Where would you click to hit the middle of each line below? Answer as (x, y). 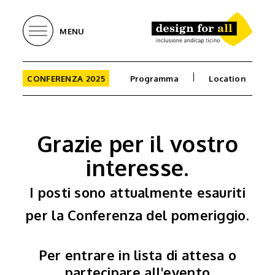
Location (227, 78)
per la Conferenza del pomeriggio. (137, 215)
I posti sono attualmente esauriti (137, 192)
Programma (154, 78)
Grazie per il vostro (137, 143)
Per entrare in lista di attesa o (137, 255)
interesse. (137, 167)
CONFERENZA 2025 (66, 78)
